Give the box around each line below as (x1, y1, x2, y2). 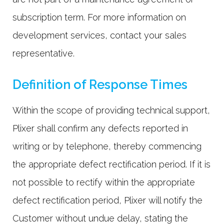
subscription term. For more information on (12, 11, 186, 22)
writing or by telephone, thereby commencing (12, 141, 201, 152)
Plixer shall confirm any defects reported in (12, 123, 188, 134)
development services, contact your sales (12, 29, 186, 40)
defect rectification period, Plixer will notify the (12, 195, 202, 206)
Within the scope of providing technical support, (12, 105, 210, 116)
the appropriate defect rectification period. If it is (12, 159, 210, 170)
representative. (12, 47, 74, 58)
